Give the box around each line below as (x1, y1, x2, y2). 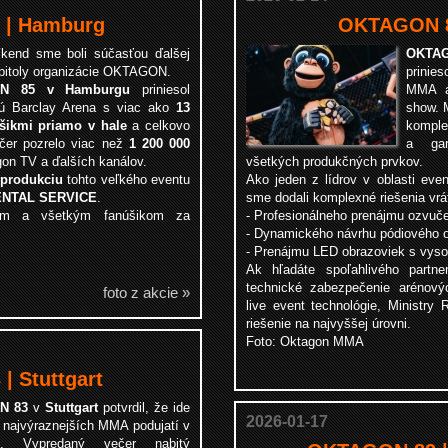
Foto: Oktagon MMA (246, 334, 364, 349)
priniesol (130, 82, 190, 97)
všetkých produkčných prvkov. (246, 154, 423, 169)
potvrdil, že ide (98, 400, 190, 415)
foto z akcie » (103, 284, 190, 301)
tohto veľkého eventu (62, 172, 190, 187)
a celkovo (126, 118, 191, 133)
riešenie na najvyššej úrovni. (246, 316, 411, 331)
